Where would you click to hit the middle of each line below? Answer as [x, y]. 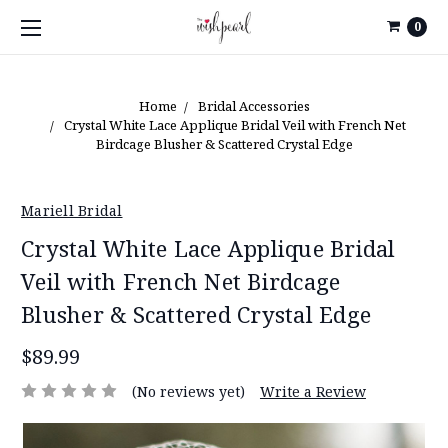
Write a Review [312, 391]
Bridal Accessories [253, 106]
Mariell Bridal [72, 210]
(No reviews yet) [188, 391]
